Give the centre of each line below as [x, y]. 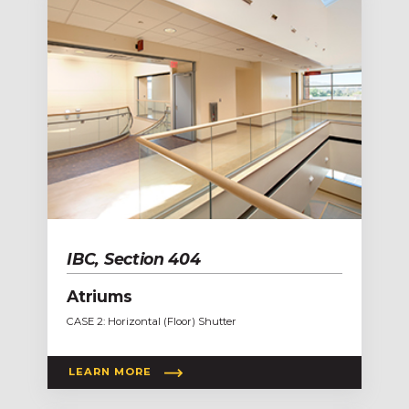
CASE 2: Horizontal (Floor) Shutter [152, 321]
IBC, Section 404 [134, 258]
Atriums [100, 296]
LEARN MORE [110, 372]
